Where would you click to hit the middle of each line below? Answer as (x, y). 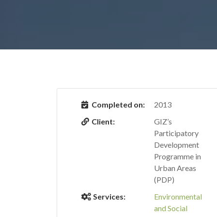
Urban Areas (175, 168)
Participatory (176, 133)
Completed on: (118, 104)
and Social (171, 208)
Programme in (178, 156)
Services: (108, 196)
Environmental (178, 196)
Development (177, 145)
